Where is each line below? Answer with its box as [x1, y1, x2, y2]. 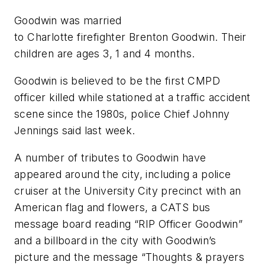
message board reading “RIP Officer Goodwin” [14, 217, 243, 230]
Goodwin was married [14, 14, 122, 27]
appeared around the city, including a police [14, 167, 231, 180]
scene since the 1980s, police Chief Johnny [14, 107, 230, 120]
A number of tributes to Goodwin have [14, 151, 206, 164]
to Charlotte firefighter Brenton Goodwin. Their [14, 31, 247, 44]
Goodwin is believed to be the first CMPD [14, 74, 220, 87]
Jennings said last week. [14, 124, 135, 137]
